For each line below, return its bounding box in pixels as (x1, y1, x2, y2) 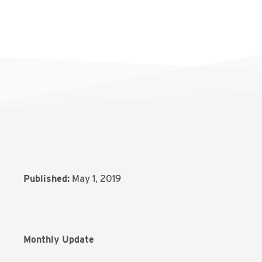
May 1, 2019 (72, 173, 121, 184)
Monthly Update (23, 234, 94, 245)
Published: (23, 173, 70, 184)
